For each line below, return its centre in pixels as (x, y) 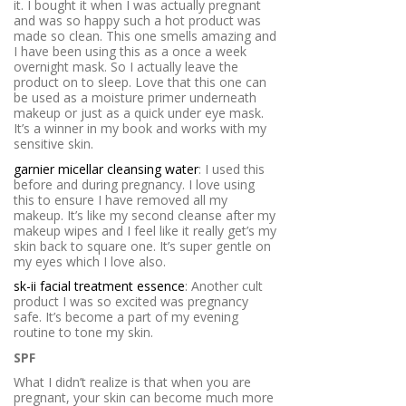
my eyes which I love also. (90, 261)
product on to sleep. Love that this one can (140, 82)
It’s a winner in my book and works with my (140, 129)
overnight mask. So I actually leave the (126, 67)
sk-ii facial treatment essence (99, 286)
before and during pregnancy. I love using (134, 184)
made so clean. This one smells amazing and (145, 36)
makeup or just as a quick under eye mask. (139, 113)
